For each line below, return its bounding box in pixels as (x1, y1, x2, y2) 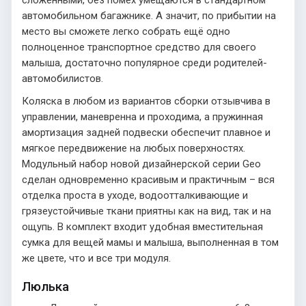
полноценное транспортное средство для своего (22, 40, 256, 53)
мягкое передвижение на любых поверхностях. (22, 141, 245, 154)
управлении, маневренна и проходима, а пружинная (22, 110, 263, 123)
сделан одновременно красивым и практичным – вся (22, 173, 275, 186)
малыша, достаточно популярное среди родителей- (22, 56, 267, 69)
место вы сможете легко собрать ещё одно (22, 25, 230, 38)
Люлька (22, 278, 69, 294)
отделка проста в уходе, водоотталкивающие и (22, 189, 248, 201)
